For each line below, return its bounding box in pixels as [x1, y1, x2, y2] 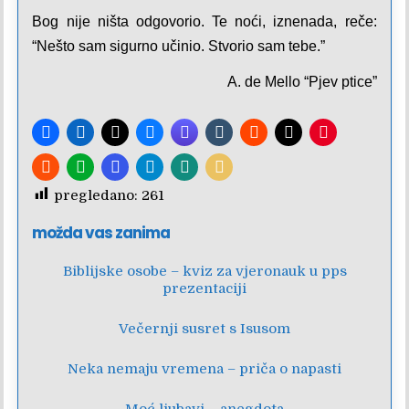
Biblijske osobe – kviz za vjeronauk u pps [62, 262, 347, 279]
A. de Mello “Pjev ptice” [226, 74, 377, 89]
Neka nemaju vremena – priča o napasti [68, 360, 341, 377]
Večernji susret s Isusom [119, 320, 290, 337]
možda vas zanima [32, 221, 171, 244]
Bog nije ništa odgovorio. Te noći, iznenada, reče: [32, 14, 377, 29]
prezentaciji [163, 279, 246, 297]
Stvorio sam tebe [208, 38, 318, 54]
